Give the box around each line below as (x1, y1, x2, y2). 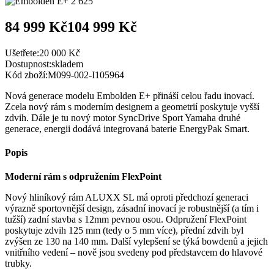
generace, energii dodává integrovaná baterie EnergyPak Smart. (5, 123, 250, 134)
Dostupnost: (5, 58, 51, 69)
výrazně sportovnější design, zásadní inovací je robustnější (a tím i (5, 203, 259, 214)
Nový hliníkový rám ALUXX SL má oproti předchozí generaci (5, 192, 248, 203)
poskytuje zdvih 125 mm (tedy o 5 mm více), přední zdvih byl (5, 225, 243, 236)
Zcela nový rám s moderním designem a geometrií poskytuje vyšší (5, 101, 259, 112)
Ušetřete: (5, 47, 39, 58)
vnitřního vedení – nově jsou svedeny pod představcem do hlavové (5, 247, 262, 258)
